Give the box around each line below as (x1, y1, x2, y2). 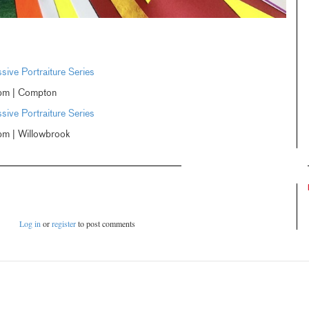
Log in (19, 217, 41, 229)
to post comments (76, 217, 136, 229)
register (52, 217, 77, 229)
